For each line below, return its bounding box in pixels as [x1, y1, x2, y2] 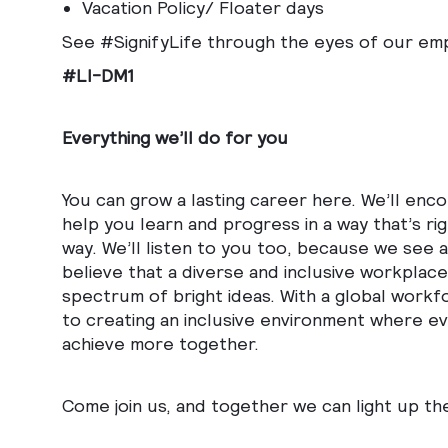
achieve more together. [62, 333, 264, 355]
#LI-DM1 [62, 65, 134, 87]
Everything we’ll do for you [62, 127, 288, 149]
